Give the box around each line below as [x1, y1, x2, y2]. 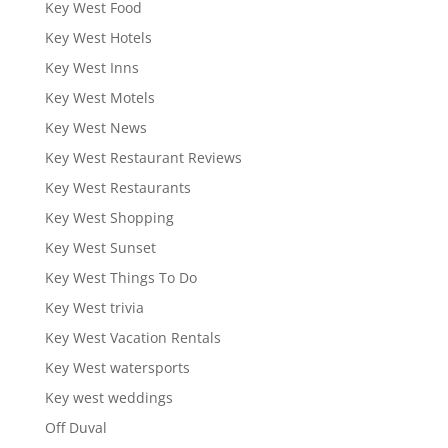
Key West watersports [44, 358, 190, 377]
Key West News [44, 118, 147, 137]
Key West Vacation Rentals [44, 328, 221, 347]
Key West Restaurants [44, 178, 191, 197]
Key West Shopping [44, 208, 174, 227]
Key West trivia [44, 298, 144, 317]
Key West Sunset [44, 238, 156, 257]
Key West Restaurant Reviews [44, 148, 242, 167]
